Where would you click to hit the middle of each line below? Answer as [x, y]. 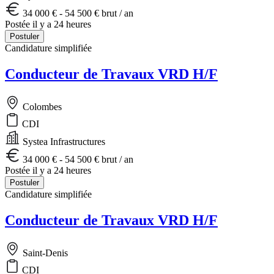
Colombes [41, 106]
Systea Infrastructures [63, 141]
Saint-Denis [44, 253]
